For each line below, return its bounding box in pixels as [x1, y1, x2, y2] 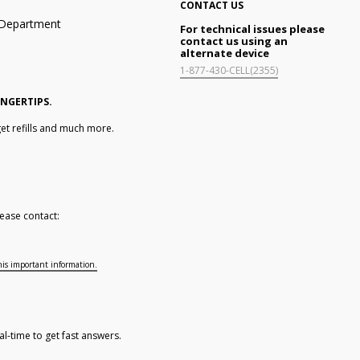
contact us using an [180, 34, 288, 48]
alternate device [180, 46, 269, 60]
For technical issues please [180, 22, 325, 36]
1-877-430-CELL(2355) [180, 63, 278, 77]
